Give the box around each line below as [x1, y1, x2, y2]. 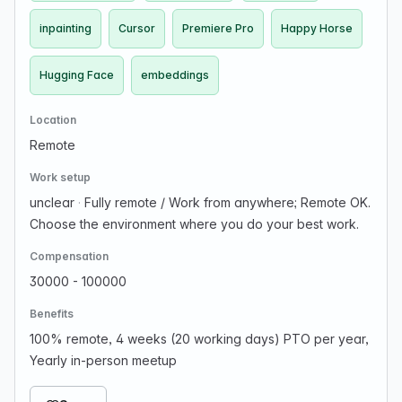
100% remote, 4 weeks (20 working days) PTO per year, [30, 331, 369, 346]
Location [30, 113, 76, 127]
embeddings [141, 68, 209, 82]
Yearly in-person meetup [30, 353, 177, 368]
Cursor [118, 22, 155, 35]
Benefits [30, 307, 74, 320]
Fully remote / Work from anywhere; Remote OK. [81, 195, 371, 210]
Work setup [30, 170, 91, 184]
